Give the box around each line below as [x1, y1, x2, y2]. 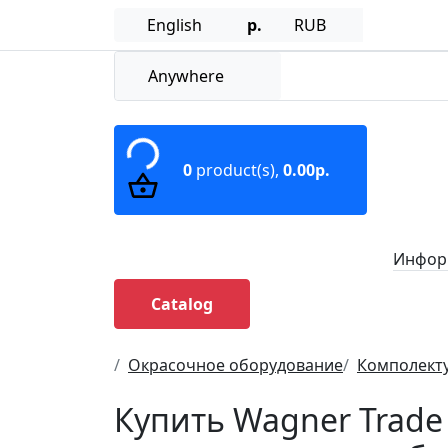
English [147, 14, 202, 36]
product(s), [192, 159, 283, 181]
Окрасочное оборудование [128, 354, 343, 376]
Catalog [151, 293, 213, 315]
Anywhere [148, 65, 224, 87]
